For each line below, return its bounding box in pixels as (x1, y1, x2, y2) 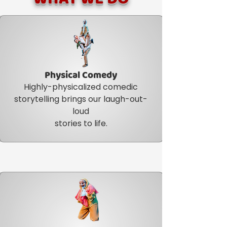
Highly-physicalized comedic (24, 81, 138, 93)
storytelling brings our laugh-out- (14, 93, 147, 105)
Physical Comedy (45, 68, 117, 83)
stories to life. (54, 118, 107, 129)
